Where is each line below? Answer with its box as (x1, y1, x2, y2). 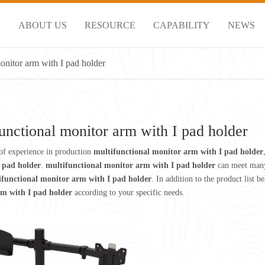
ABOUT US (18, 20, 67, 30)
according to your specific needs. (72, 188, 185, 197)
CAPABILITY (153, 20, 210, 30)
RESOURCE (85, 20, 135, 30)
